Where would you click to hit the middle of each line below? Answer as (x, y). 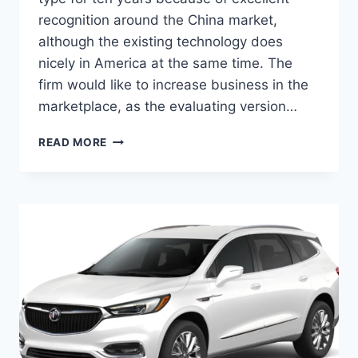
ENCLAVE (133, 172)
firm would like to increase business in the (173, 85)
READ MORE (73, 143)
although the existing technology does (161, 42)
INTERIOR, (136, 223)
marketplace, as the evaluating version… (168, 107)
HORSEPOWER (148, 239)
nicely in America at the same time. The (165, 64)
